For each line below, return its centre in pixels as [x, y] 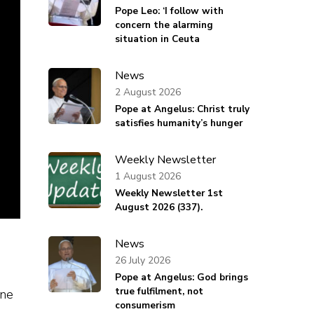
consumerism [145, 306]
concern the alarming [164, 25]
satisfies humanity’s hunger [178, 123]
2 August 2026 [148, 92]
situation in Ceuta [157, 39]
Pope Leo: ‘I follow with [169, 11]
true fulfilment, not [159, 292]
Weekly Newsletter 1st [169, 193]
